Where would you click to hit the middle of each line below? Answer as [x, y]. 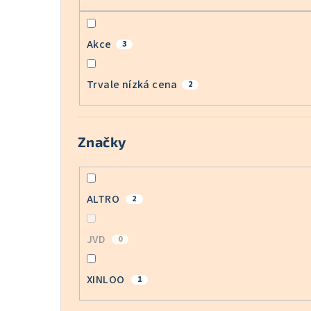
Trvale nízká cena [132, 84]
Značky [102, 141]
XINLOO [107, 280]
